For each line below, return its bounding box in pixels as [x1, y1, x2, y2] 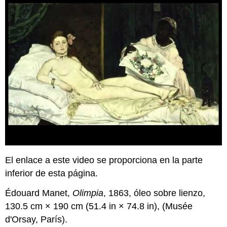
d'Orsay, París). [5, 214, 68, 225]
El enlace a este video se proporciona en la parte [5, 155, 203, 166]
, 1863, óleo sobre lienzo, [103, 188, 206, 199]
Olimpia [72, 188, 104, 199]
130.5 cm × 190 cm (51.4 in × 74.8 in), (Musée [5, 201, 193, 212]
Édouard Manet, [5, 188, 73, 199]
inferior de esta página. [5, 168, 98, 179]
